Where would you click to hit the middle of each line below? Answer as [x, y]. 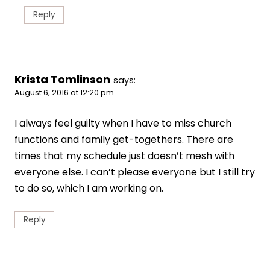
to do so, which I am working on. [89, 189]
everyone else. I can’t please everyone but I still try [135, 172]
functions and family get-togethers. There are [124, 140]
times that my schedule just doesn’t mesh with [124, 156]
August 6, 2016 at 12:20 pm [64, 93]
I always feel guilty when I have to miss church [123, 124]
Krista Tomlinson [62, 80]
